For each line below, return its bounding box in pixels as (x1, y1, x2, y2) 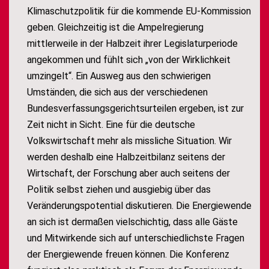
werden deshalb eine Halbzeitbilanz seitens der (27, 151, 225, 163)
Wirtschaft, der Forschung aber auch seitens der (27, 168, 230, 180)
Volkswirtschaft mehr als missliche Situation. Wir (27, 135, 232, 147)
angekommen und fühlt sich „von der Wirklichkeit (27, 54, 231, 66)
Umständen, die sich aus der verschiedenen (27, 86, 208, 98)
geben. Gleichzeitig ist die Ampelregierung (27, 22, 204, 34)
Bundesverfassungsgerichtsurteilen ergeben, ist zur (27, 103, 244, 115)
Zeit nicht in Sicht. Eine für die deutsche (27, 119, 195, 131)
